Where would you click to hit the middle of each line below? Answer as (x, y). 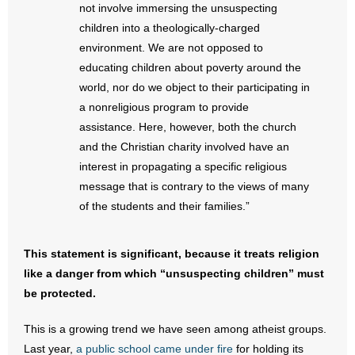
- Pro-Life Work (71, 154)
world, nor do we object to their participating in (195, 87)
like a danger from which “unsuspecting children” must (174, 273)
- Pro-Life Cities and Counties (107, 117)
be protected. (61, 293)
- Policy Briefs (67, 81)
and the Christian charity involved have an (184, 147)
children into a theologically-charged (170, 28)
